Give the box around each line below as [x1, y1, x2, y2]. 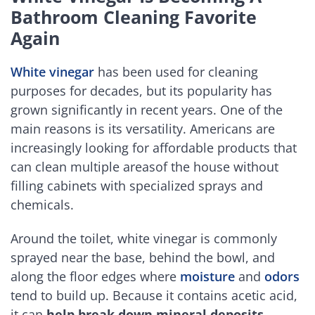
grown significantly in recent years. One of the [11, 101, 283, 118]
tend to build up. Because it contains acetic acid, [11, 287, 297, 304]
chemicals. [11, 195, 74, 213]
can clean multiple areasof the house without [11, 157, 278, 175]
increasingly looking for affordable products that [11, 139, 297, 156]
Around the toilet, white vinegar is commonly [11, 230, 277, 247]
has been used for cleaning [94, 63, 258, 80]
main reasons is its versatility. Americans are [11, 120, 275, 137]
